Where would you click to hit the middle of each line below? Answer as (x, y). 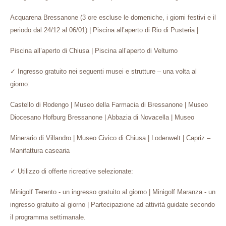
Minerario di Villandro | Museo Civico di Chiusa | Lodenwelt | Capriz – (110, 138)
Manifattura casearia (40, 151)
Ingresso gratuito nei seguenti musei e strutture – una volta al (106, 71)
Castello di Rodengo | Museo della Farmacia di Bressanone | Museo (109, 105)
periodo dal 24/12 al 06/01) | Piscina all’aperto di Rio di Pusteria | (104, 30)
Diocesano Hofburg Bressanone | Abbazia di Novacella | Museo (102, 117)
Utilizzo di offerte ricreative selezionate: (74, 171)
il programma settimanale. (48, 217)
